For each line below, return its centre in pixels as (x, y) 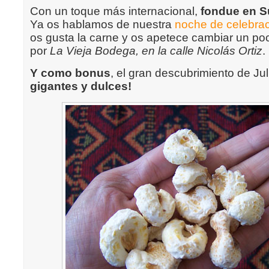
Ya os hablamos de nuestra (102, 24)
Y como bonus (70, 73)
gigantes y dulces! (81, 86)
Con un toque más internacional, (115, 11)
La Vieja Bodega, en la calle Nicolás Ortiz (156, 51)
